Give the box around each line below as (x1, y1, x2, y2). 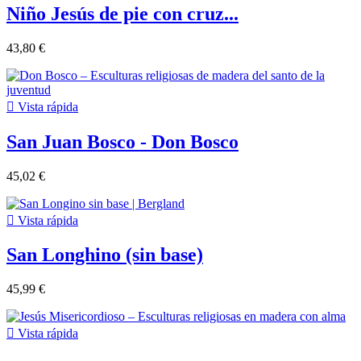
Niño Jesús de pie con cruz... (6, 2, 239, 24)
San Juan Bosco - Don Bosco (6, 131, 239, 152)
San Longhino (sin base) (6, 244, 203, 266)
